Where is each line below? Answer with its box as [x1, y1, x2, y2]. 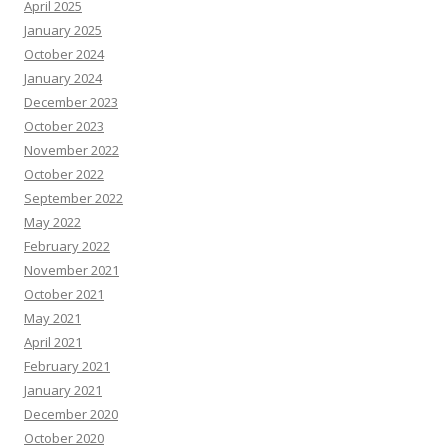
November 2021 [24, 260, 119, 279]
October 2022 [24, 164, 104, 183]
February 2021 [24, 356, 110, 375]
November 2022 [24, 140, 119, 159]
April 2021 [24, 332, 82, 351]
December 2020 [24, 404, 118, 423]
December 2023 [24, 92, 118, 111]
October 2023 [24, 116, 104, 135]
